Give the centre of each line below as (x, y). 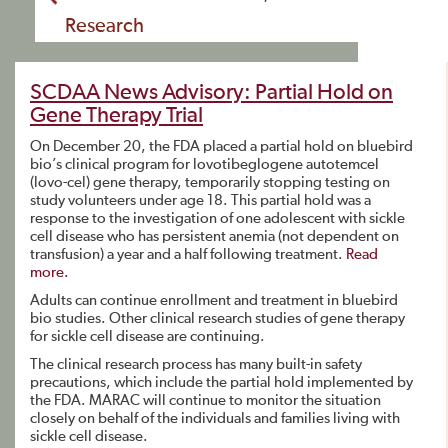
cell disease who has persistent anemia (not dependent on (214, 236)
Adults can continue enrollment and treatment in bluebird (214, 300)
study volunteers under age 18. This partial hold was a (200, 200)
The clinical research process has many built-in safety (196, 364)
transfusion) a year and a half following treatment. (188, 254)
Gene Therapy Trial (116, 116)
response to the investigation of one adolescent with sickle (217, 218)
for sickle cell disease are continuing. (147, 336)
